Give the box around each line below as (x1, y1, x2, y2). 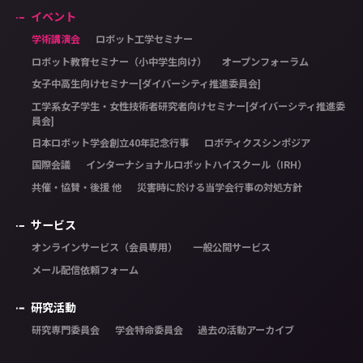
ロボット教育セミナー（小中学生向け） (31, 56, 207, 67)
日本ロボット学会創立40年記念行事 (31, 137, 189, 148)
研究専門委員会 (31, 325, 100, 336)
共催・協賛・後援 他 (31, 181, 122, 193)
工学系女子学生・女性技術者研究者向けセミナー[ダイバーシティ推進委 (31, 100, 345, 112)
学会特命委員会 (114, 325, 183, 336)
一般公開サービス (192, 242, 271, 254)
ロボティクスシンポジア (203, 137, 310, 148)
